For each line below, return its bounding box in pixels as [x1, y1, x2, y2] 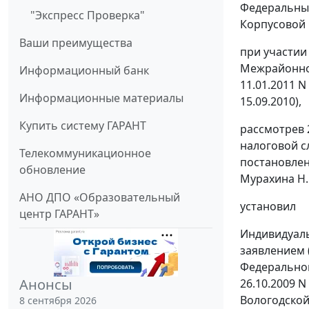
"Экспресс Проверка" [30, 8, 145, 23]
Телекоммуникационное [19, 146, 151, 161]
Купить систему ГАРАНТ [19, 118, 146, 134]
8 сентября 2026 [19, 294, 97, 308]
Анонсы [19, 275, 72, 295]
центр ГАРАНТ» [19, 206, 99, 222]
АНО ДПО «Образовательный [19, 190, 180, 206]
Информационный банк [19, 63, 149, 79]
